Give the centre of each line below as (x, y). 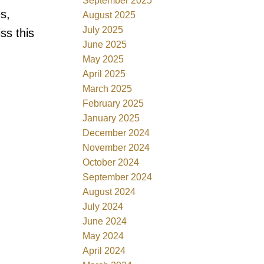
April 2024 (104, 250)
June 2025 (105, 44)
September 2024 (118, 177)
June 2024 (105, 221)
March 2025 (108, 88)
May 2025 (103, 59)
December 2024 (116, 133)
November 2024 (116, 147)
